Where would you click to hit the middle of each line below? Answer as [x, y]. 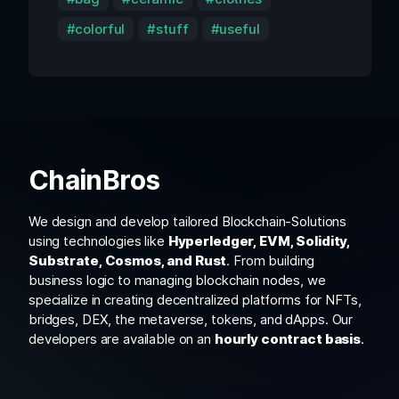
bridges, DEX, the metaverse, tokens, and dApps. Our [191, 319]
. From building [271, 260]
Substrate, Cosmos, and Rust [128, 260]
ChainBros [94, 179]
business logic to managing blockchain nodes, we [177, 280]
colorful [100, 28]
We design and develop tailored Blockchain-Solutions [188, 221]
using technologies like [98, 240]
